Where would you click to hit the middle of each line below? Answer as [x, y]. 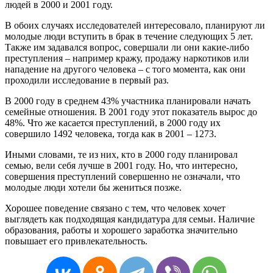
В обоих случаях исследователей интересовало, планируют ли [135, 25]
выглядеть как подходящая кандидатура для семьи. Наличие [130, 219]
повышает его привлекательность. [76, 241]
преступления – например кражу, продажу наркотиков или [127, 58]
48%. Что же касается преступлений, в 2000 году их [113, 122]
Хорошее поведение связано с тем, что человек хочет [115, 208]
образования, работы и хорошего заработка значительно [121, 230]
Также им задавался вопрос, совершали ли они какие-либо [127, 47]
